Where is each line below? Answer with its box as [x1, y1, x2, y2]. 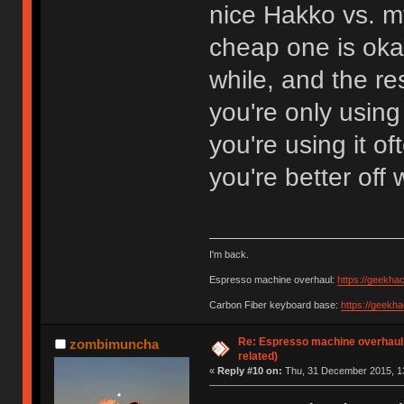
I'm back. [208, 249, 249, 261]
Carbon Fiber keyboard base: [208, 299, 341, 311]
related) [237, 350, 278, 363]
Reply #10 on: [216, 365, 282, 377]
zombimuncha [69, 336, 159, 353]
